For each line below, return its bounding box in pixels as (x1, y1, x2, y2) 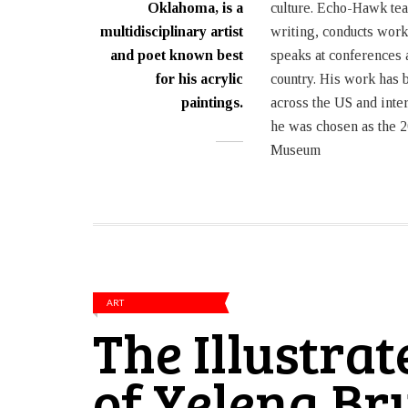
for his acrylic (156, 71, 243, 87)
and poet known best (110, 47, 243, 64)
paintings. (181, 95, 243, 111)
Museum (270, 142, 321, 158)
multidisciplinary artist (100, 24, 243, 40)
